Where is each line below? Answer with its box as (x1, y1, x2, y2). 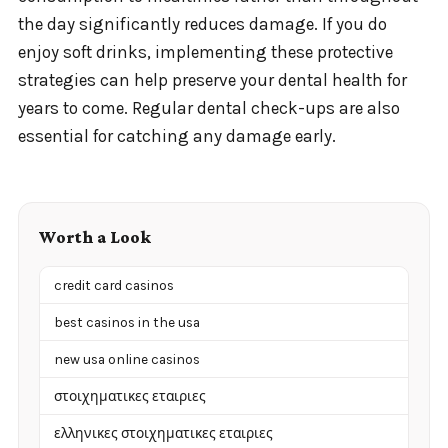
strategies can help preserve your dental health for (18, 69, 407, 90)
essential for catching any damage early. (18, 125, 336, 146)
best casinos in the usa (54, 314, 200, 331)
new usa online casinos (54, 351, 200, 368)
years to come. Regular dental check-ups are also (18, 97, 400, 118)
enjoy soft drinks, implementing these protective (18, 41, 393, 62)
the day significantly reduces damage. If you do (18, 13, 387, 34)
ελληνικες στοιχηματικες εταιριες (54, 425, 273, 442)
